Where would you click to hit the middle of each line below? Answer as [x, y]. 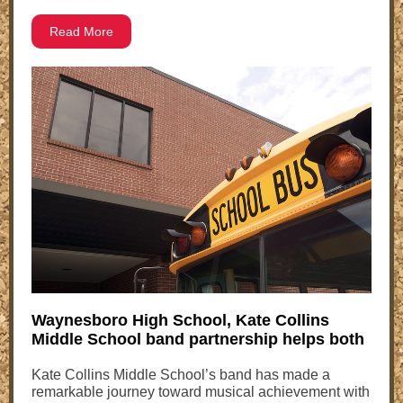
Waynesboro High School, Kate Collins [180, 320]
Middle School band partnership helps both [198, 339]
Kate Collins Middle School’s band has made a [181, 375]
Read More [81, 31]
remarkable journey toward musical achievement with [201, 392]
